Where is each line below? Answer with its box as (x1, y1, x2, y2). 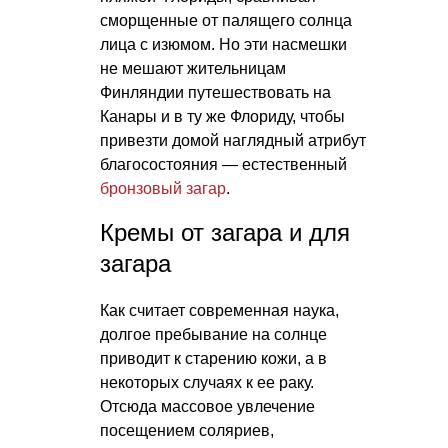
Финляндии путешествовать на (100, 83, 331, 101)
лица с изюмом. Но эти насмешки (100, 35, 347, 53)
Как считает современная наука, (100, 301, 339, 319)
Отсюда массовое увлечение (100, 397, 315, 415)
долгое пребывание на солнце (100, 325, 327, 343)
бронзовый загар (100, 179, 226, 197)
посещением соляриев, (100, 421, 274, 439)
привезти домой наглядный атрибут (100, 131, 366, 149)
